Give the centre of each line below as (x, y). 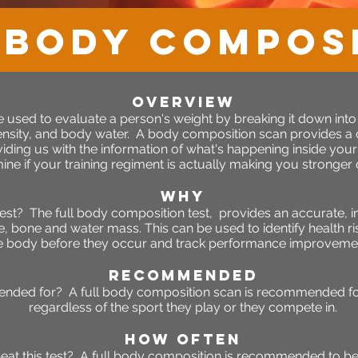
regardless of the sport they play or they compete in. (183, 308)
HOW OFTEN (183, 340)
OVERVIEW (183, 102)
